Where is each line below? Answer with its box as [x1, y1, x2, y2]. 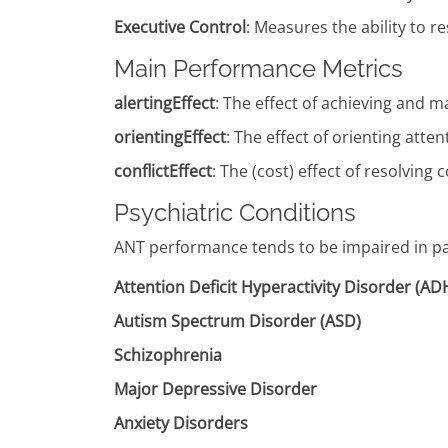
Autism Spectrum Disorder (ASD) [114, 309, 361, 332]
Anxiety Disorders [114, 411, 248, 434]
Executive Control [114, 15, 246, 38]
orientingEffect [114, 125, 226, 148]
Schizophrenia [114, 343, 222, 366]
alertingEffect [114, 91, 215, 114]
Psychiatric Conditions [114, 197, 356, 227]
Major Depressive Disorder [114, 377, 317, 400]
